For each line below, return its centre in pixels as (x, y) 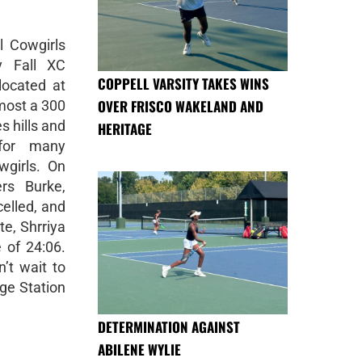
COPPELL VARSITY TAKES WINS (183, 84)
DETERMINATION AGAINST (169, 326)
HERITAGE (125, 129)
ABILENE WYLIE (139, 349)
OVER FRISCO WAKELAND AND (181, 107)
